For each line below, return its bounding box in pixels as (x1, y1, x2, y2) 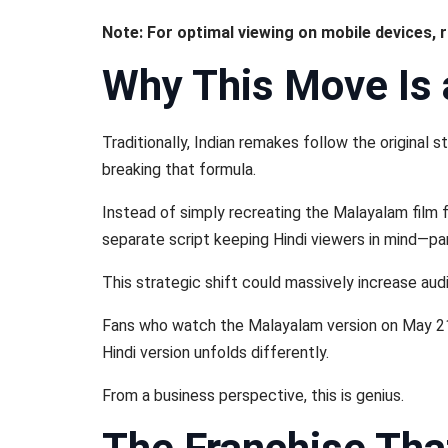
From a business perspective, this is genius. (102, 386, 404, 405)
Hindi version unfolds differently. (102, 343, 329, 362)
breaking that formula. (102, 160, 256, 179)
